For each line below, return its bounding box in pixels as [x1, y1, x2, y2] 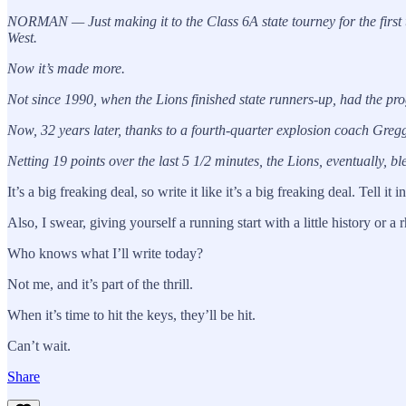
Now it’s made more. [7, 60, 125, 76]
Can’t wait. [7, 337, 71, 353]
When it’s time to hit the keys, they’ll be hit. [7, 306, 256, 323]
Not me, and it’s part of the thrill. [7, 275, 197, 292]
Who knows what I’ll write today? [7, 245, 207, 261]
